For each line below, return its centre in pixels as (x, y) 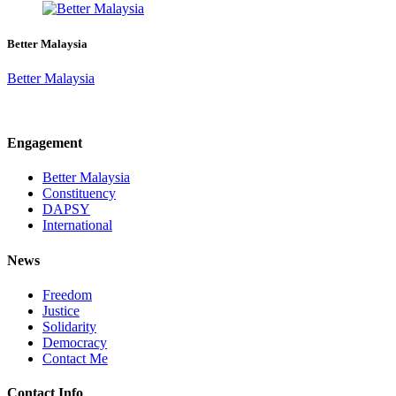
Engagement (45, 142)
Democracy (75, 342)
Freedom (67, 294)
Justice (61, 310)
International (77, 225)
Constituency (79, 194)
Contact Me (75, 358)
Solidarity (69, 326)
